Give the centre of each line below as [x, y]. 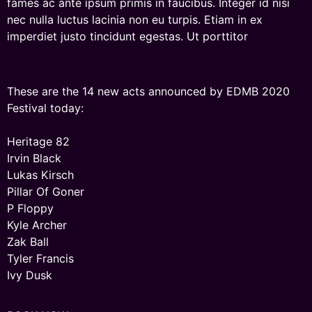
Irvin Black [34, 158]
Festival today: [45, 108]
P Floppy [30, 208]
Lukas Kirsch [40, 174]
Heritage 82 [38, 141]
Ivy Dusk [30, 275]
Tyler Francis [40, 258]
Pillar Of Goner [46, 191]
